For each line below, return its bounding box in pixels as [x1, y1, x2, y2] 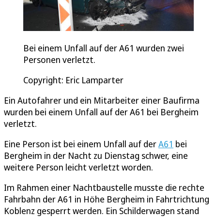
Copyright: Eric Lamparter [23, 74, 124, 86]
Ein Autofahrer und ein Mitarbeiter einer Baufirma [4, 94, 200, 107]
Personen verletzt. [23, 54, 97, 66]
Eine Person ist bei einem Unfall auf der [4, 138, 158, 150]
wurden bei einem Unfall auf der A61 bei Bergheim [4, 106, 199, 118]
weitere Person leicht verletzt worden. [4, 161, 153, 173]
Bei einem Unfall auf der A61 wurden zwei [23, 42, 184, 54]
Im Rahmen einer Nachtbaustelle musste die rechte [4, 182, 204, 194]
